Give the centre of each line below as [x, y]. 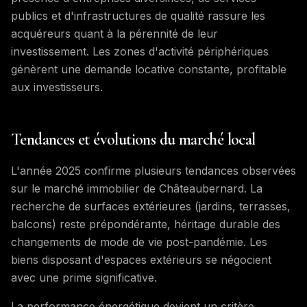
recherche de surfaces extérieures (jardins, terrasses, [151, 206]
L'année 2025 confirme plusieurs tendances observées [153, 171]
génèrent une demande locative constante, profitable [149, 69]
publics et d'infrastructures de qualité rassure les [138, 16]
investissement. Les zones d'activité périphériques [140, 51]
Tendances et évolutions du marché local [133, 139]
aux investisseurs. [57, 87]
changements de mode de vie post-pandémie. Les [139, 242]
